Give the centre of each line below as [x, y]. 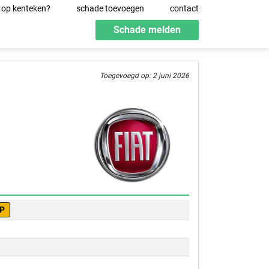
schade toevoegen [110, 8]
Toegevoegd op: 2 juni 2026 [144, 76]
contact [184, 8]
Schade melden [147, 30]
